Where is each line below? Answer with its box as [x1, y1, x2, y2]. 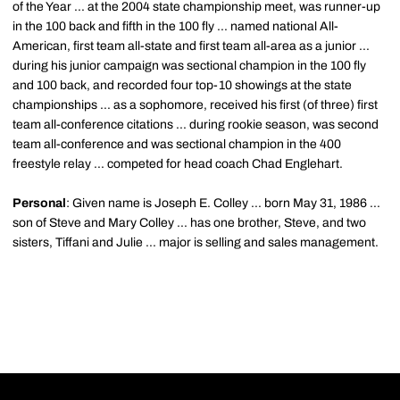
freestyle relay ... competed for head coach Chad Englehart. [12, 157, 343, 171]
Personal [12, 196, 66, 210]
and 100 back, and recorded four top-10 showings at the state [12, 79, 352, 92]
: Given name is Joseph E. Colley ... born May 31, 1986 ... [66, 196, 380, 210]
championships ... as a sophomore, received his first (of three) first [12, 98, 378, 112]
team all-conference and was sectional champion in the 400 [12, 137, 341, 151]
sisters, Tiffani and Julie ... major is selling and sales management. [12, 236, 379, 249]
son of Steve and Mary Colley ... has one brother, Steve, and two [12, 216, 366, 229]
